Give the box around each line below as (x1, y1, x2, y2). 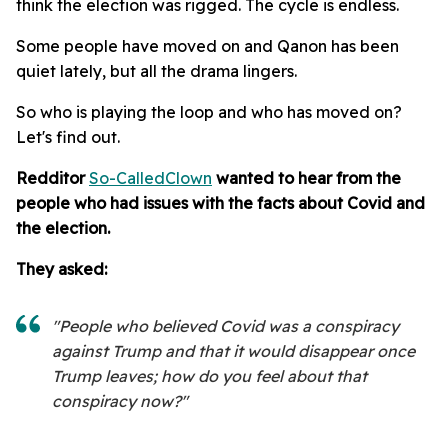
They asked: (16, 259, 107, 280)
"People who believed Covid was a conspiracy (52, 316, 399, 337)
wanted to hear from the (216, 168, 401, 189)
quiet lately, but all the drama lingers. (16, 61, 297, 82)
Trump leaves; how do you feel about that (52, 366, 367, 387)
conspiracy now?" (52, 391, 188, 412)
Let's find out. (16, 127, 120, 148)
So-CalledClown (89, 168, 212, 189)
